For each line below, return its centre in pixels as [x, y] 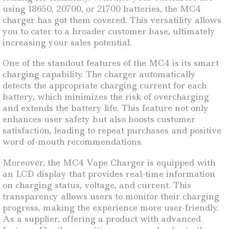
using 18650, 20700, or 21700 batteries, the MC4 [102, 8]
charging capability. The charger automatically [99, 74]
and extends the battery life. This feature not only [106, 108]
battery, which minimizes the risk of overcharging [106, 97]
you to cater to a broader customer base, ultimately [109, 31]
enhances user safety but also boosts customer [99, 119]
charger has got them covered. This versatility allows [112, 20]
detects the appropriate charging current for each [105, 86]
